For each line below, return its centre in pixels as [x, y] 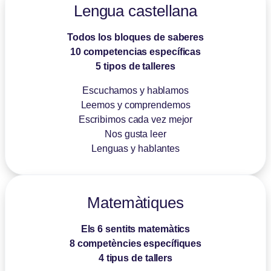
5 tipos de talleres [135, 66]
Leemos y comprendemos [135, 105]
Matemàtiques [135, 202]
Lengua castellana [135, 11]
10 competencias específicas [135, 51]
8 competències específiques [135, 243]
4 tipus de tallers [135, 258]
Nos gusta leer [135, 134]
